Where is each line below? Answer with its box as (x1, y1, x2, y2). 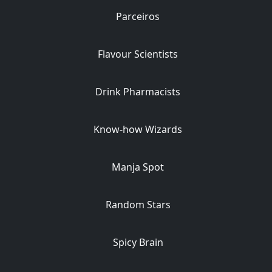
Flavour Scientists (98, 47, 178, 61)
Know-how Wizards (93, 123, 183, 136)
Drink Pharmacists (95, 85, 181, 98)
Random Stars (105, 198, 171, 211)
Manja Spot (112, 160, 165, 174)
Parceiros (116, 10, 160, 23)
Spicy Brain (112, 236, 163, 249)
